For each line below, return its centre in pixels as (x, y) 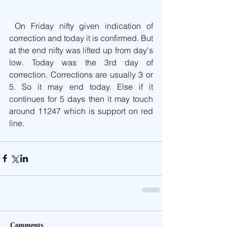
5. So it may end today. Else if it (81, 86)
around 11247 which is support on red (81, 111)
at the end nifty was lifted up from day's (81, 50)
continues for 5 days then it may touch (81, 99)
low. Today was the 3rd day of (81, 62)
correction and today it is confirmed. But (81, 38)
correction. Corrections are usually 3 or (81, 74)
